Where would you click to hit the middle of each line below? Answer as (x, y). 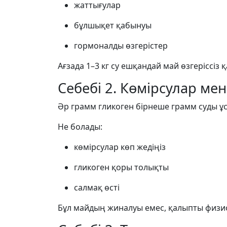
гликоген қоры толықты (121, 167)
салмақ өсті (97, 187)
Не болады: (80, 127)
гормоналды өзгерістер (121, 46)
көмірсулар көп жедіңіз (120, 147)
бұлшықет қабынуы (113, 25)
